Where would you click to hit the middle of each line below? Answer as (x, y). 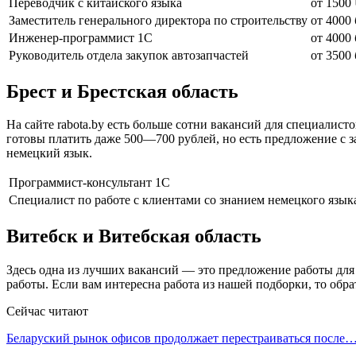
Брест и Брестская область (122, 91)
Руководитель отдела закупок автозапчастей (129, 55)
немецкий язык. (49, 153)
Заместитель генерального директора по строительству (158, 20)
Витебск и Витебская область (134, 236)
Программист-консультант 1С (89, 183)
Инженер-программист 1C (81, 37)
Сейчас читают (47, 311)
